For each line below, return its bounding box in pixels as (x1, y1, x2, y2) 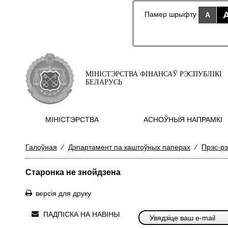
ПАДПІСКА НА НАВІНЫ (43, 210, 120, 218)
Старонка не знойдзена (25, 168, 121, 177)
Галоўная (25, 143, 57, 151)
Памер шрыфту (144, 10, 196, 19)
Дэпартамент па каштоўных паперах (68, 143, 190, 151)
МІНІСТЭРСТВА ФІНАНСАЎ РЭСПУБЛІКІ (85, 70, 222, 78)
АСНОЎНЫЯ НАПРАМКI (144, 116, 222, 124)
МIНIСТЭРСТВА (45, 116, 99, 124)
